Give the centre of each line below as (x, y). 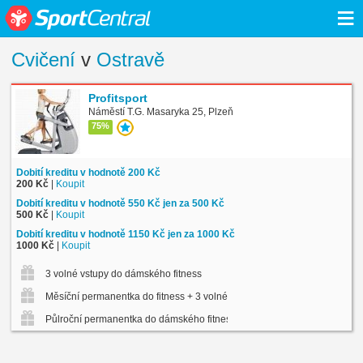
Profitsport (118, 98)
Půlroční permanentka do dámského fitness (139, 319)
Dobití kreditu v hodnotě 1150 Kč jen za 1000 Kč (126, 234)
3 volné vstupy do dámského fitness (122, 273)
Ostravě (130, 60)
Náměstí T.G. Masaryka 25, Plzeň (161, 111)
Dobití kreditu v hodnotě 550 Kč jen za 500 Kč (120, 203)
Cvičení (43, 60)
